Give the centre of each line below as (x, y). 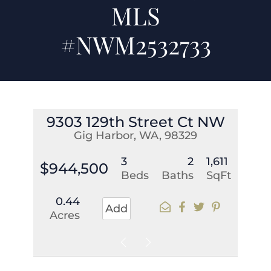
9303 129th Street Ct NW (135, 122)
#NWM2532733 (135, 44)
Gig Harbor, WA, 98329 (135, 135)
